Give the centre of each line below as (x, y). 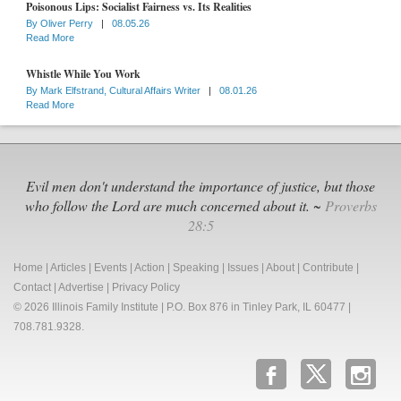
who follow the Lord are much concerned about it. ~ (175, 205)
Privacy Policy (146, 287)
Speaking (196, 267)
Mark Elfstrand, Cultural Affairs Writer (122, 90)
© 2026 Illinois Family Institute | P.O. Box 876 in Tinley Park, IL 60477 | (182, 307)
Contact (32, 287)
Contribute (328, 267)
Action (149, 267)
